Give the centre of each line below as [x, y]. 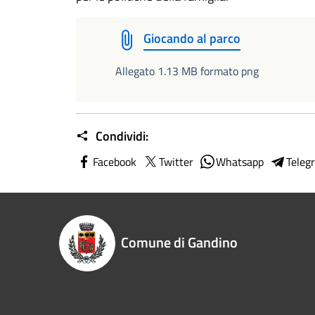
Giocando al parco [192, 38]
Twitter [176, 162]
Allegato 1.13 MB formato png [187, 71]
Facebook [115, 162]
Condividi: [121, 136]
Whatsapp [240, 162]
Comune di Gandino [179, 242]
